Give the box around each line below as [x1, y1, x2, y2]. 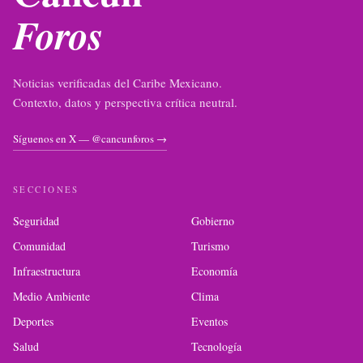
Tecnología [191, 339, 241, 354]
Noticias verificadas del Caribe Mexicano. [13, 75, 222, 91]
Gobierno [191, 213, 234, 228]
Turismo [191, 238, 229, 254]
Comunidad [13, 238, 66, 254]
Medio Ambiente [13, 288, 90, 304]
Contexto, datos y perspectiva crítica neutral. [13, 94, 237, 110]
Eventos [191, 314, 228, 329]
